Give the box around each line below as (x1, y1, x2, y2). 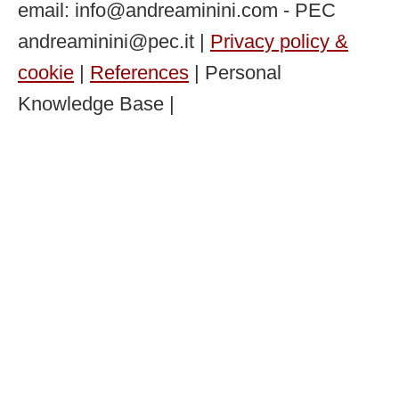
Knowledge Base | (18, 92, 175, 115)
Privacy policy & (210, 29, 348, 53)
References (90, 61, 189, 84)
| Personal (189, 61, 281, 84)
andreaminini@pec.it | (18, 29, 210, 53)
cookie (18, 61, 74, 84)
